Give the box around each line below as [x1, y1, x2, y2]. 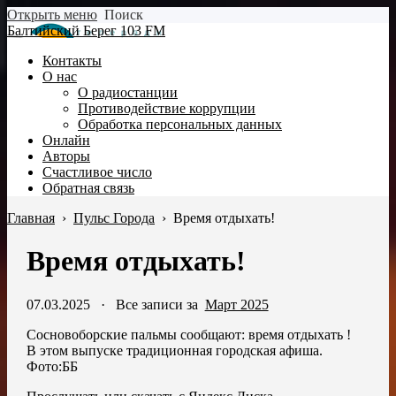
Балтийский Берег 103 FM [7, 23, 165, 38]
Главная [7, 210, 55, 225]
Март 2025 [204, 296, 269, 312]
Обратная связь [42, 180, 134, 195]
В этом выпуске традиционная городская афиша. [26, 342, 323, 358]
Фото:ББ [26, 358, 78, 374]
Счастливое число [42, 164, 152, 179]
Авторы [42, 148, 90, 164]
